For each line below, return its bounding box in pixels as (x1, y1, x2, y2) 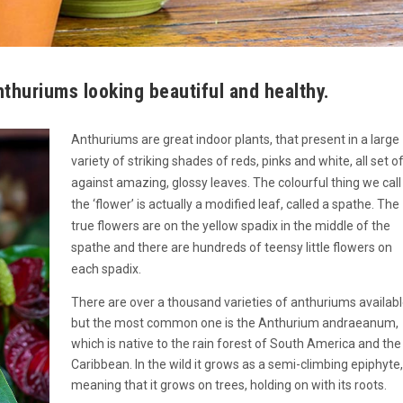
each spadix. (70, 262, 141, 277)
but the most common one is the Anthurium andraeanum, (70, 316, 399, 331)
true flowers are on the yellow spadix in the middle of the (70, 219, 390, 234)
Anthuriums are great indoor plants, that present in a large (70, 132, 399, 148)
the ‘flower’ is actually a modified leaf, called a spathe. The (70, 197, 399, 212)
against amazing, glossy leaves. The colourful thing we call (70, 175, 401, 191)
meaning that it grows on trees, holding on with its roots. (70, 378, 387, 393)
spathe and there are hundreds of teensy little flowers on (70, 240, 392, 255)
